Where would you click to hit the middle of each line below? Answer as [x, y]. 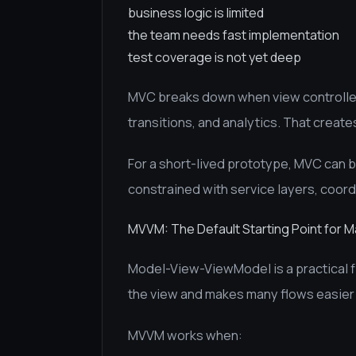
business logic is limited [196, 13]
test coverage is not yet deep [215, 57]
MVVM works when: [185, 335]
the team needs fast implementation [234, 35]
